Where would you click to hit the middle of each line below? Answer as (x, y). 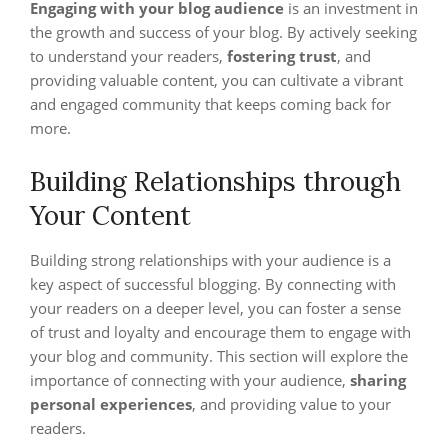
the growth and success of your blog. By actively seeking (223, 32)
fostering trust (282, 56)
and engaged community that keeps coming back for (210, 104)
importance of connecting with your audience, (190, 380)
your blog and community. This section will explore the (219, 356)
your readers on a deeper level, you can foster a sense (215, 308)
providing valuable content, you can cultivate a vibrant (216, 80)
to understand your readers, (128, 56)
